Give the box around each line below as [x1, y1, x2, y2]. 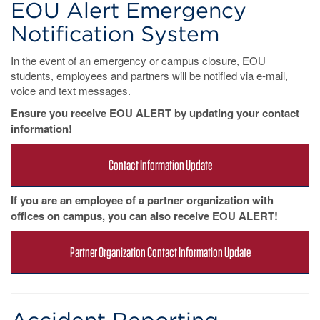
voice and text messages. [11, 82, 131, 98]
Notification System [11, 20, 219, 46]
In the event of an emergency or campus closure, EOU [11, 52, 266, 68]
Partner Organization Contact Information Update [69, 243, 251, 261]
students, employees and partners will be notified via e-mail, [11, 67, 288, 83]
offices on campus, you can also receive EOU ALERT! [11, 207, 278, 224]
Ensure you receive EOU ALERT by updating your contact [11, 104, 299, 121]
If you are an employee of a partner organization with [11, 191, 274, 208]
